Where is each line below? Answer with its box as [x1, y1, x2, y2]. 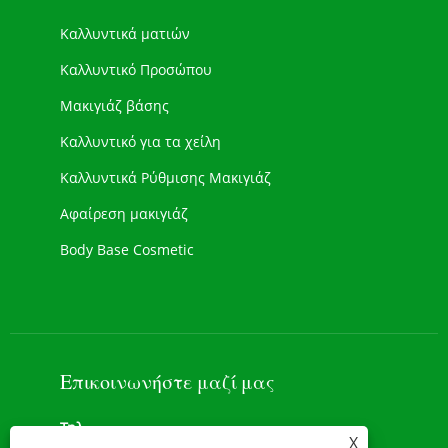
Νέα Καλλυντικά [60, 275, 168, 295]
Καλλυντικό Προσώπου [60, 59, 212, 79]
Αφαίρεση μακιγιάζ [60, 203, 188, 223]
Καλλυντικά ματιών [60, 23, 190, 43]
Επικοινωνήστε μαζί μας [60, 367, 275, 395]
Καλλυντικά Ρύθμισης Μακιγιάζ [60, 167, 271, 187]
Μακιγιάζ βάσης [60, 95, 169, 115]
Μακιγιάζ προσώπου [60, 311, 197, 331]
